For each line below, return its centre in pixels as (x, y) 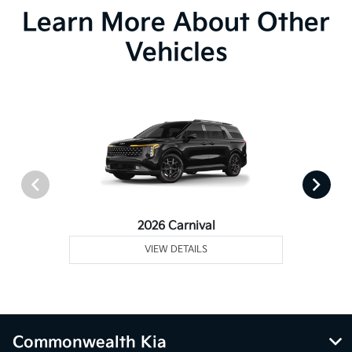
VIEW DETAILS (176, 249)
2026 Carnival (176, 225)
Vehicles (176, 53)
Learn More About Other (176, 23)
